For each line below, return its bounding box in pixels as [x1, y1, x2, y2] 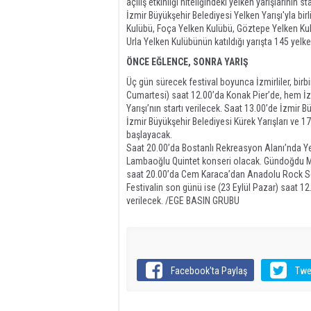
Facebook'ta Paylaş [171, 264, 248, 276]
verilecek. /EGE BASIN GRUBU [126, 194, 239, 206]
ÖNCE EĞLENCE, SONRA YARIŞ [126, 56, 249, 67]
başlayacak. [126, 128, 172, 140]
